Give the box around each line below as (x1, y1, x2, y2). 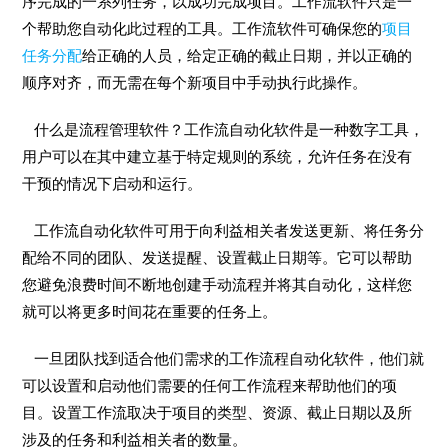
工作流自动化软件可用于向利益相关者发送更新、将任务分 (22, 222, 425, 239)
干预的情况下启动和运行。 (22, 175, 203, 192)
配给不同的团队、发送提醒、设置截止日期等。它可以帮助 (22, 249, 413, 266)
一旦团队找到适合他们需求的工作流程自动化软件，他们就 (22, 350, 425, 367)
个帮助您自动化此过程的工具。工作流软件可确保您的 (22, 20, 383, 37)
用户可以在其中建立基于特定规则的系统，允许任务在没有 (22, 148, 413, 165)
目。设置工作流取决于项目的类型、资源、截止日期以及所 (22, 404, 413, 421)
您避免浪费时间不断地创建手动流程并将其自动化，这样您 (22, 276, 413, 293)
